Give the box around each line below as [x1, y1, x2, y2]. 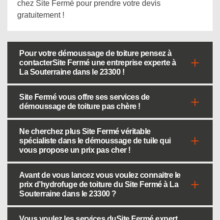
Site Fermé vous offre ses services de [19, 93, 150, 101]
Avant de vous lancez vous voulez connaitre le [19, 171, 181, 179]
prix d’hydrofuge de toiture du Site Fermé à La [19, 180, 178, 189]
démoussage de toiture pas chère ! [19, 102, 140, 110]
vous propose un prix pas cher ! [19, 146, 131, 154]
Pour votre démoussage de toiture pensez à [19, 49, 172, 57]
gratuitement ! [17, 11, 64, 19]
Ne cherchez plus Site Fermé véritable [19, 127, 151, 136]
